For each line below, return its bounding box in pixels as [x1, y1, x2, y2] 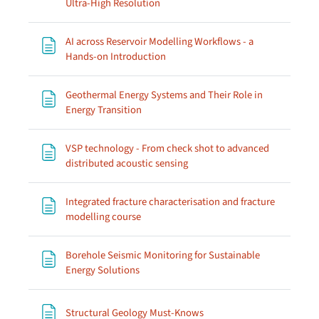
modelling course [66, 209, 141, 224]
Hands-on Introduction [66, 49, 166, 64]
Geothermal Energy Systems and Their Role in [66, 88, 263, 103]
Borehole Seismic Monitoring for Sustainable [66, 248, 260, 263]
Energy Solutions [66, 263, 140, 278]
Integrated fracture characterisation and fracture [66, 194, 275, 209]
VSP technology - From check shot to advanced [66, 141, 269, 156]
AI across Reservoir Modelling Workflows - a [66, 34, 253, 49]
